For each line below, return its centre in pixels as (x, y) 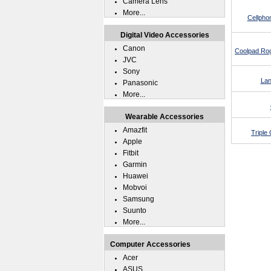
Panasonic (140, 83)
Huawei (135, 176)
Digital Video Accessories (165, 35)
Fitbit (131, 153)
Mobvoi (135, 188)
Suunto (135, 211)
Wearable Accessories (165, 117)
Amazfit (135, 130)
